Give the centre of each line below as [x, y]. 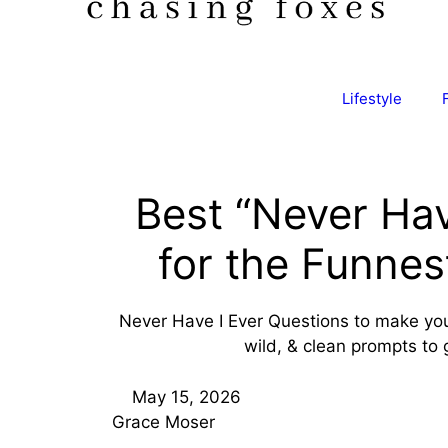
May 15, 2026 [186, 396]
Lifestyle [372, 98]
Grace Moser [163, 421]
